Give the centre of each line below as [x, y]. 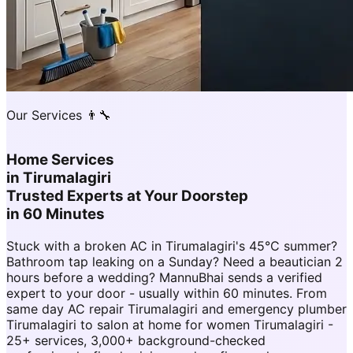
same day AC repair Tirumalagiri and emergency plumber [176, 308]
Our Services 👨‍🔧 [59, 115]
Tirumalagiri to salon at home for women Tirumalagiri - [170, 324]
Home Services [60, 160]
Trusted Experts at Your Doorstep [127, 196]
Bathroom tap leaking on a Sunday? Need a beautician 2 [175, 261]
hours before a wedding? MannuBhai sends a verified [164, 277]
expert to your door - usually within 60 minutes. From [167, 293]
